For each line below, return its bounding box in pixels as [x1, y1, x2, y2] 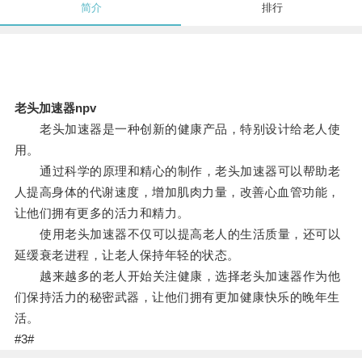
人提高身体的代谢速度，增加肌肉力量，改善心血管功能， [14, 185, 340, 200]
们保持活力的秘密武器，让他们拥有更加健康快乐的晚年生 [14, 290, 340, 305]
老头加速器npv [14, 101, 96, 116]
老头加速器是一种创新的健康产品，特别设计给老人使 [14, 122, 341, 137]
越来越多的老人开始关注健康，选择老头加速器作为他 [14, 269, 341, 284]
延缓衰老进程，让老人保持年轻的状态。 [14, 248, 240, 263]
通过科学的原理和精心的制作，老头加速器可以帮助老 [14, 164, 341, 179]
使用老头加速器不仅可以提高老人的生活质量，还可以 [14, 227, 341, 242]
